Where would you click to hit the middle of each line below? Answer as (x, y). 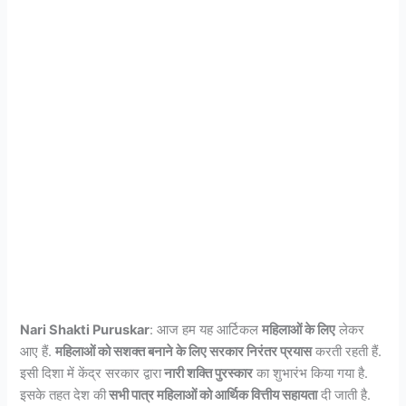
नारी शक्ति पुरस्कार (208, 374)
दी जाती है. (344, 396)
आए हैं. (38, 352)
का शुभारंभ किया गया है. (311, 374)
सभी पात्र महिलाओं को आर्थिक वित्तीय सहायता (212, 396)
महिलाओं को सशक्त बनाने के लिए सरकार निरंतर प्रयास (184, 352)
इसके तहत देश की (63, 396)
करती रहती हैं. (347, 352)
